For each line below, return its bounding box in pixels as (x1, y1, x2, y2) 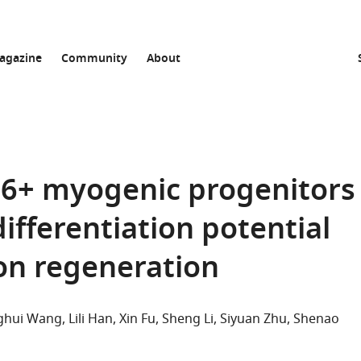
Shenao (293, 309, 339, 329)
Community (61, 50, 127, 68)
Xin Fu (119, 309, 156, 329)
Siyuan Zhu (220, 309, 287, 329)
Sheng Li (162, 309, 214, 329)
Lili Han (68, 309, 113, 329)
